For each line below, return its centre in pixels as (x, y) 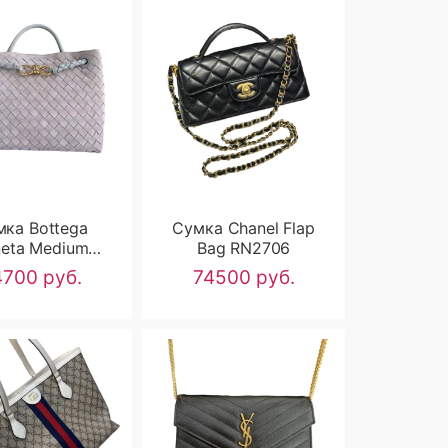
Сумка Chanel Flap (243, 227)
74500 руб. (243, 277)
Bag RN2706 (243, 247)
